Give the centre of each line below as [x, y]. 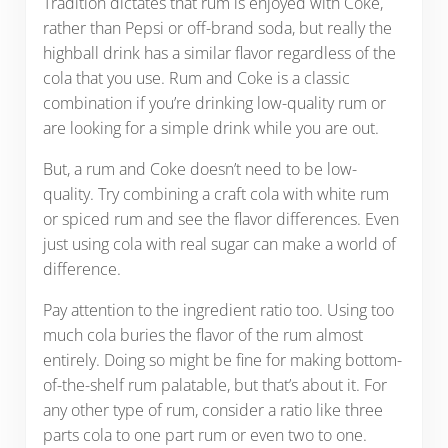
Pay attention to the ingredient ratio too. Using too [218, 309]
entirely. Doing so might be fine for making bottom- [222, 359]
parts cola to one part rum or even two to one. [204, 434]
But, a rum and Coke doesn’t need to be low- [199, 168]
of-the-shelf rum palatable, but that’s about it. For [214, 384]
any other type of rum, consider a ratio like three [212, 409]
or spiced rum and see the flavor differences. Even [220, 218]
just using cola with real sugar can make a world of [219, 243]
